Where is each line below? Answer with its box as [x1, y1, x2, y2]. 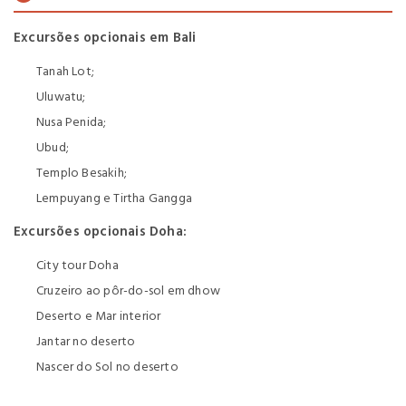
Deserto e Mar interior [36, 305, 164, 327]
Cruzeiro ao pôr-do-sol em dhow [36, 280, 249, 302]
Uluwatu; [36, 86, 86, 108]
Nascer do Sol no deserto [36, 356, 179, 378]
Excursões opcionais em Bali [14, 26, 197, 50]
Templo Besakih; [36, 162, 127, 184]
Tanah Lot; [36, 61, 94, 82]
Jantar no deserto [36, 331, 162, 353]
